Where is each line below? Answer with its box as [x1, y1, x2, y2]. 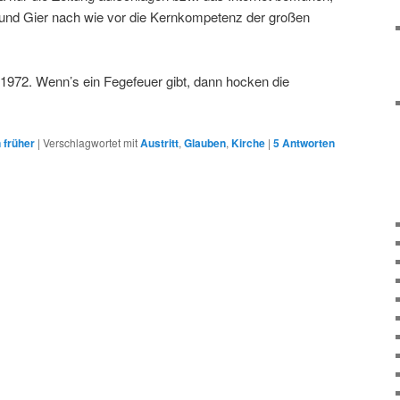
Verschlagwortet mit [43, 135, 137, 151]
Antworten [279, 135, 335, 152]
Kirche [231, 135, 265, 152]
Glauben [184, 135, 226, 152]
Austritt [140, 135, 179, 152]
